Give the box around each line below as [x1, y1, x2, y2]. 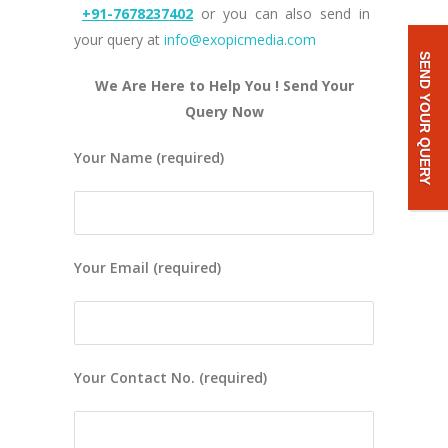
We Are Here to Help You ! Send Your [94, 76, 354, 96]
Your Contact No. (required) [74, 368, 267, 388]
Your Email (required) [74, 258, 221, 278]
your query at [74, 30, 164, 50]
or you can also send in [200, 4, 371, 24]
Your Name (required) [74, 148, 224, 168]
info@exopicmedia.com [164, 30, 316, 50]
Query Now [184, 102, 264, 122]
